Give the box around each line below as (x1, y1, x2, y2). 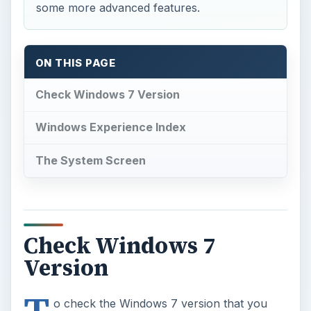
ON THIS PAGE (35, 56, 117, 69)
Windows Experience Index (35, 120, 186, 135)
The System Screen (35, 153, 146, 168)
